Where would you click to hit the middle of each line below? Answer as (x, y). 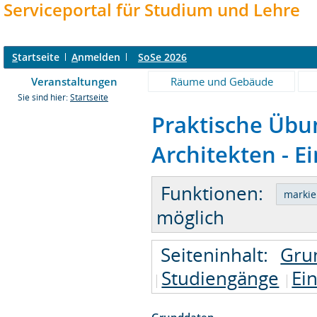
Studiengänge (220, 278)
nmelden (99, 57)
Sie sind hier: (44, 97)
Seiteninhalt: (215, 254)
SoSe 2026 (162, 57)
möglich (191, 217)
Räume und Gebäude (221, 81)
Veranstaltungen (74, 81)
